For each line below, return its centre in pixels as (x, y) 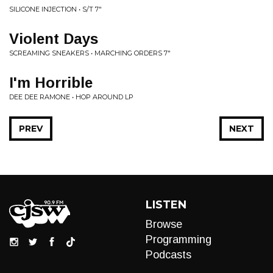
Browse (164, 224)
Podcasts (168, 255)
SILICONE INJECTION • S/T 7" (55, 9)
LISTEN (166, 205)
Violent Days (54, 39)
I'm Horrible (51, 83)
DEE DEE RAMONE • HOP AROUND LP (71, 97)
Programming (179, 239)
